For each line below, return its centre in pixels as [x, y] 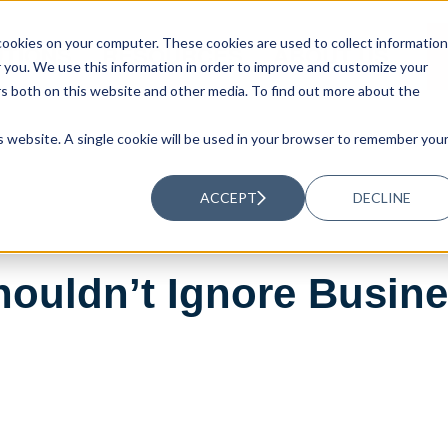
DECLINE [382, 197]
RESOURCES [173, 55]
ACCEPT [228, 197]
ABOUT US [331, 55]
